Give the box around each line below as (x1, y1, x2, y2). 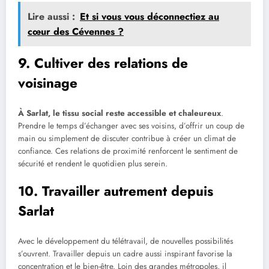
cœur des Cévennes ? (28, 25, 124, 39)
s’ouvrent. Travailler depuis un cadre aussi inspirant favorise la (18, 247, 232, 259)
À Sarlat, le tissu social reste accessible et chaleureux (18, 107, 221, 119)
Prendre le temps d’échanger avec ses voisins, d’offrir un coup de (18, 119, 244, 131)
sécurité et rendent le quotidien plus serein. (18, 157, 168, 169)
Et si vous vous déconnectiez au (80, 10, 219, 24)
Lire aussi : (28, 10, 75, 24)
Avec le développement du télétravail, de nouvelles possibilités (18, 235, 233, 247)
